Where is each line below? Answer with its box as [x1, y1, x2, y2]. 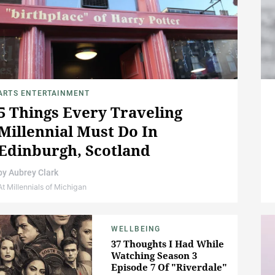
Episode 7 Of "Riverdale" [111, 261, 227, 274]
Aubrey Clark [9, 168, 58, 178]
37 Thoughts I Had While [111, 238, 224, 250]
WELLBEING [111, 225, 161, 234]
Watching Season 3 [111, 249, 197, 262]
